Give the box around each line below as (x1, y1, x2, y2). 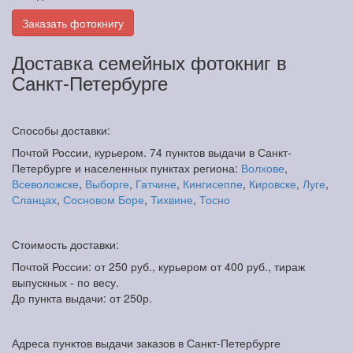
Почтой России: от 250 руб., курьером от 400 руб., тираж (12, 258, 305, 275)
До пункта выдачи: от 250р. (12, 290, 152, 307)
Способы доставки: (12, 122, 110, 139)
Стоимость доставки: (12, 236, 119, 253)
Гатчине (136, 176, 176, 192)
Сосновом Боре (63, 191, 144, 208)
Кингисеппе (183, 176, 243, 192)
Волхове (241, 160, 284, 176)
